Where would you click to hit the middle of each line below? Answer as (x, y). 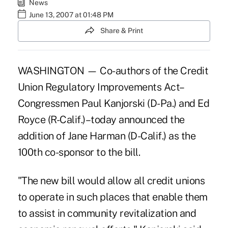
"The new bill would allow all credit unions (111, 180)
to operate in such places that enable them (112, 197)
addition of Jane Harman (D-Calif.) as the (107, 136)
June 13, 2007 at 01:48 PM (71, 15)
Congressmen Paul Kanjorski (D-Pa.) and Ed (113, 103)
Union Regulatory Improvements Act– (101, 87)
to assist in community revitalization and (107, 213)
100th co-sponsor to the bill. (79, 152)
